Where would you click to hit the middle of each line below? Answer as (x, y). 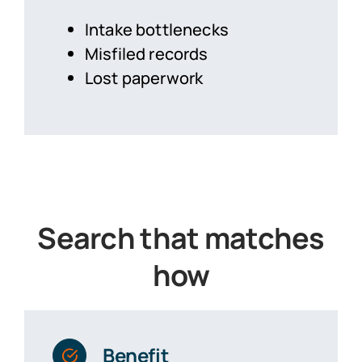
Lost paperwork (144, 78)
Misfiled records (146, 53)
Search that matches (181, 238)
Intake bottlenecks (156, 29)
